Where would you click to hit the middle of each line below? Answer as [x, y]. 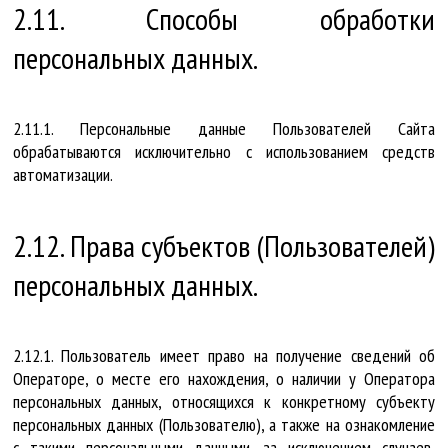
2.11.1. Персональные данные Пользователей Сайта [224, 129]
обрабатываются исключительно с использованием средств [224, 152]
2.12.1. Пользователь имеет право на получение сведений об [224, 356]
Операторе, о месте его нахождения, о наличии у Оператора [224, 379]
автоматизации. [63, 175]
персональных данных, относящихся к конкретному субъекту [224, 402]
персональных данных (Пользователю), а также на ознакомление [224, 425]
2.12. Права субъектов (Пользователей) [224, 246]
